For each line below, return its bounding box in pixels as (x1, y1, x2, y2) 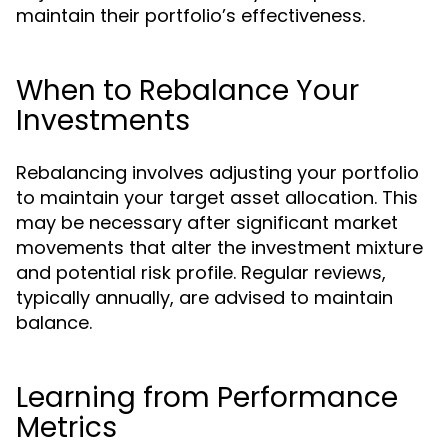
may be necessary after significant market (16, 210, 398, 235)
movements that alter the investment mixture (16, 235, 423, 260)
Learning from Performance (16, 378, 398, 417)
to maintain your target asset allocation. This (16, 185, 418, 210)
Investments (16, 101, 190, 140)
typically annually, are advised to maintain (16, 285, 393, 310)
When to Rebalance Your (16, 71, 359, 110)
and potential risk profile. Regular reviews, (16, 260, 386, 285)
